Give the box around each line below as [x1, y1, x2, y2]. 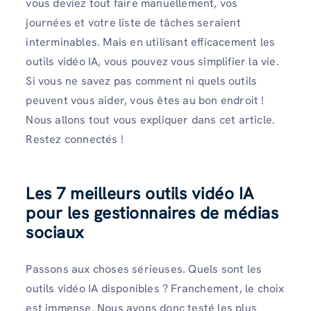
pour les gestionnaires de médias [26, 202, 279, 224]
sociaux [26, 221, 84, 244]
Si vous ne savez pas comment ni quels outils [26, 74, 258, 89]
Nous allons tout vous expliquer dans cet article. [26, 112, 276, 128]
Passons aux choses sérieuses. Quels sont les [26, 262, 262, 277]
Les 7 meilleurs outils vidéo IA [26, 183, 254, 205]
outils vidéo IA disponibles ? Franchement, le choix [26, 281, 285, 296]
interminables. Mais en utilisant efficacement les [26, 35, 276, 50]
